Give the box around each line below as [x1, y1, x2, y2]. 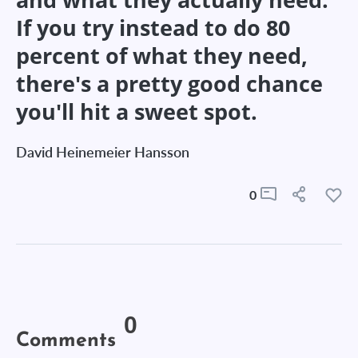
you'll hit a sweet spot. [16, 97, 257, 126]
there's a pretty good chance [16, 69, 323, 98]
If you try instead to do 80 [16, 13, 290, 42]
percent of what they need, [16, 41, 308, 70]
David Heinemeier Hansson [16, 143, 189, 161]
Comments [16, 321, 116, 351]
